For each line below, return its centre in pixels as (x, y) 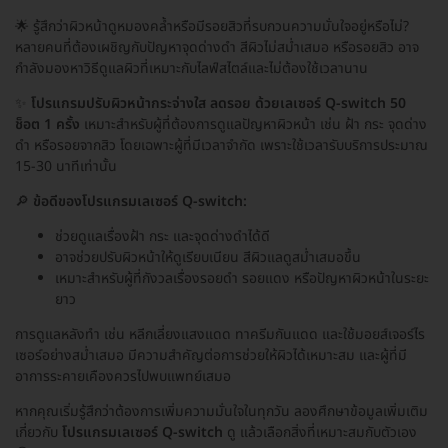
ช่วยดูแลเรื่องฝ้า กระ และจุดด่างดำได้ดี (162, 236)
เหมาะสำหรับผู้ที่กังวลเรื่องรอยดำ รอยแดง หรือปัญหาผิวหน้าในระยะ (242, 278)
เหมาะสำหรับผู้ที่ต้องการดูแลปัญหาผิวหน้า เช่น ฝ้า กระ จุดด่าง (253, 124)
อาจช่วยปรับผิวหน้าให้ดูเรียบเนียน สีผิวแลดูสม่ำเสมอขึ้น (208, 257)
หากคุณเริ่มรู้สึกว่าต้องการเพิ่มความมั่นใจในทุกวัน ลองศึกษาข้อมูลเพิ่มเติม (221, 411)
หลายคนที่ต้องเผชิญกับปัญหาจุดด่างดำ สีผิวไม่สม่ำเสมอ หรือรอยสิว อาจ (217, 47)
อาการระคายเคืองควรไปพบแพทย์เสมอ (123, 376)
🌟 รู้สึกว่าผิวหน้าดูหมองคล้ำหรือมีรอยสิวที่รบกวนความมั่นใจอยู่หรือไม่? (212, 26)
